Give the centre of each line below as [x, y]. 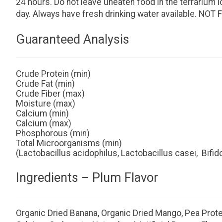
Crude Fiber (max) [50, 93]
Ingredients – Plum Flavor [87, 177]
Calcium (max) [44, 123]
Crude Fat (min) [45, 83]
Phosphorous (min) [53, 133]
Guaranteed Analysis [73, 39]
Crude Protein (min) [53, 74]
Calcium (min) [42, 113]
